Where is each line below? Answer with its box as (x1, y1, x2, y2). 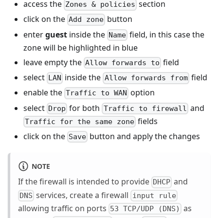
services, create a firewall (34, 189, 131, 200)
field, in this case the (127, 29, 205, 40)
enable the (23, 87, 64, 98)
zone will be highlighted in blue (23, 42, 138, 53)
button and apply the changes (88, 130, 200, 142)
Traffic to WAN (66, 89, 127, 98)
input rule (132, 191, 176, 200)
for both (67, 102, 102, 113)
